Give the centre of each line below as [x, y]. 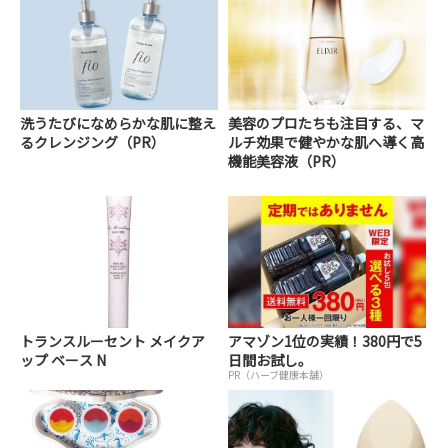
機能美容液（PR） [287, 160]
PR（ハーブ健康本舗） [279, 375]
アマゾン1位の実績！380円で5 [325, 341]
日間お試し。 [270, 360]
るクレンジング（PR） [92, 141]
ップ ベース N [63, 360]
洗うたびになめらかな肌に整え [118, 122]
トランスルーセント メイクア [112, 341]
